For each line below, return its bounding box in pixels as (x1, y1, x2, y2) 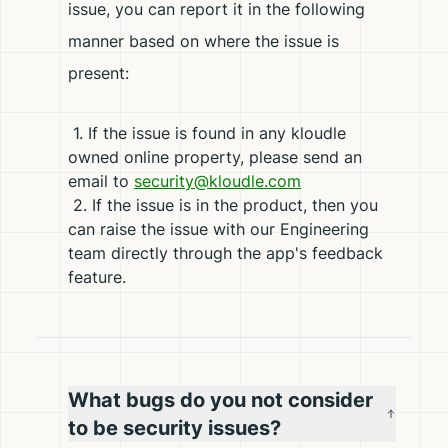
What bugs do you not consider (68, 388, 373, 412)
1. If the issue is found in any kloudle (68, 123, 346, 143)
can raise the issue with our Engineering (68, 219, 369, 239)
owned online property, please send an (68, 147, 362, 167)
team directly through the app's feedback (68, 243, 383, 263)
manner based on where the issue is (68, 31, 339, 51)
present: (68, 63, 129, 83)
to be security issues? (68, 416, 281, 440)
